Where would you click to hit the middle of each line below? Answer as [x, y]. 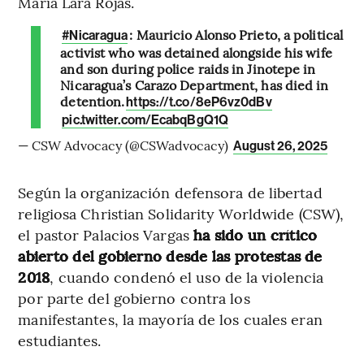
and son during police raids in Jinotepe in [188, 69]
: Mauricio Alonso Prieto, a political [236, 35]
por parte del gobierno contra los [134, 298]
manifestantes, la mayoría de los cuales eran [170, 319]
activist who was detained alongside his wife [196, 52]
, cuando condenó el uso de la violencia [187, 277]
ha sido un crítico [256, 235]
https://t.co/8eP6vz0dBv [199, 102]
